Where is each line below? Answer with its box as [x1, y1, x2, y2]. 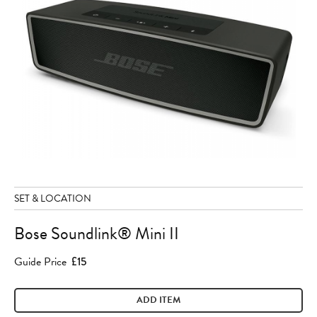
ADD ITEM [137, 293, 180, 308]
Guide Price [14, 253, 67, 271]
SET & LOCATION [14, 191, 91, 207]
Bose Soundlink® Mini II [14, 221, 179, 247]
